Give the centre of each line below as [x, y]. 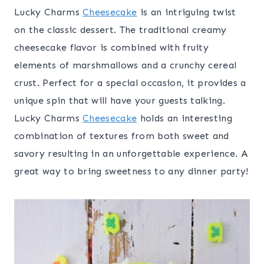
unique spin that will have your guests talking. [120, 101]
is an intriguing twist [187, 12]
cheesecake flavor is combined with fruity [112, 48]
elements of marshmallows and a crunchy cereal [126, 65]
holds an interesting [185, 118]
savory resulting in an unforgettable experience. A [131, 154]
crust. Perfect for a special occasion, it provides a [130, 83]
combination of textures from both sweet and [122, 136]
